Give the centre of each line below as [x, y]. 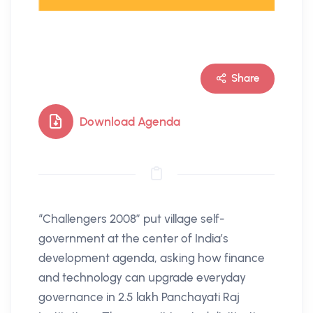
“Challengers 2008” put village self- [131, 219]
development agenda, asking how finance [152, 258]
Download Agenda [130, 122]
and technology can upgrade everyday [142, 278]
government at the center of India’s [133, 239]
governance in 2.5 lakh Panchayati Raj [139, 297]
